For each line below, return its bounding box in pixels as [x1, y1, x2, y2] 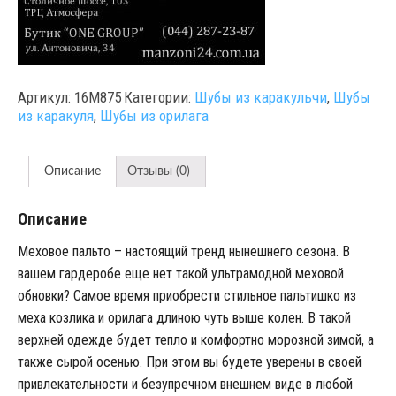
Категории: [123, 88, 194, 106]
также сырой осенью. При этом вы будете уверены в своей [17, 354, 362, 371]
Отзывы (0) [126, 164, 190, 178]
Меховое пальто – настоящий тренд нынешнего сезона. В [17, 243, 350, 261]
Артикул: [17, 88, 74, 106]
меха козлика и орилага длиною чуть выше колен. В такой [17, 309, 351, 327]
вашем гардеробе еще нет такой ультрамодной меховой [17, 265, 344, 283]
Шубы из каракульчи [194, 88, 327, 106]
